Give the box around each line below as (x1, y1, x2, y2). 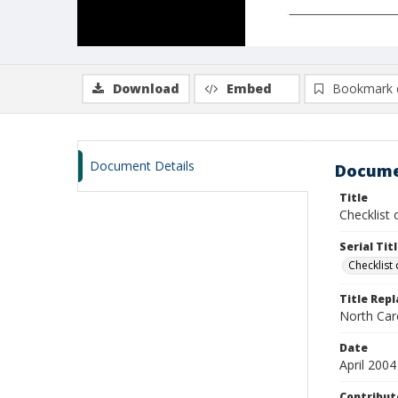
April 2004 (339, 356, 396, 373)
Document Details (90, 157, 195, 174)
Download (113, 80, 179, 97)
